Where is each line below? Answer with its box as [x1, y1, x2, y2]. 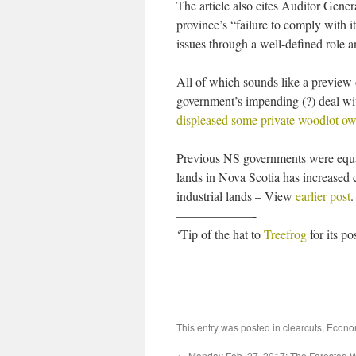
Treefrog [264, 226, 310, 242]
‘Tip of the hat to [176, 226, 264, 242]
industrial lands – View [176, 188, 296, 204]
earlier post [296, 188, 350, 204]
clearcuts [283, 320, 322, 334]
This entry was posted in [176, 320, 283, 334]
